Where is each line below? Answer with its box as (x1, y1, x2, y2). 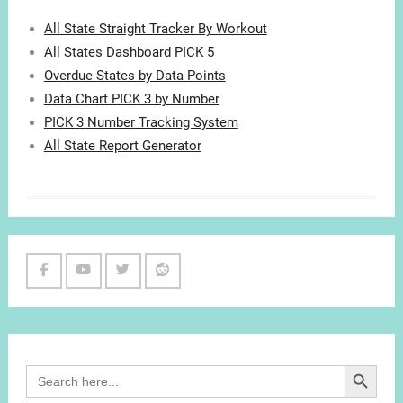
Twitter (121, 286, 165, 303)
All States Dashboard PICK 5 (43, 44, 214, 61)
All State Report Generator (43, 138, 201, 155)
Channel (82, 309, 131, 326)
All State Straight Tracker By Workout (43, 21, 267, 38)
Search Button (344, 355, 384, 372)
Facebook (42, 286, 103, 303)
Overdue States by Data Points (43, 67, 226, 85)
